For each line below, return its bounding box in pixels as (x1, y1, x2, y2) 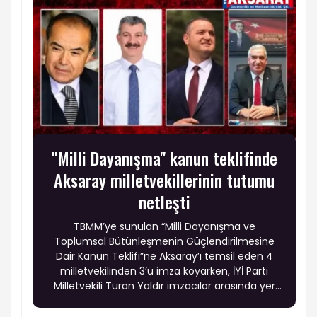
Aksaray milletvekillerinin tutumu (54, 167, 275, 193)
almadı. (146, 294, 183, 309)
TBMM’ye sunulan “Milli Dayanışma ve (73, 219, 255, 234)
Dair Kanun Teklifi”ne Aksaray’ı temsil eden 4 (55, 249, 273, 264)
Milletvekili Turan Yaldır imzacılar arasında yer (53, 279, 275, 294)
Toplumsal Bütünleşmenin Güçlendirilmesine (54, 234, 275, 249)
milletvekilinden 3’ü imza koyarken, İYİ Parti (60, 264, 268, 279)
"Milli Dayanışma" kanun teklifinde (51, 145, 277, 171)
